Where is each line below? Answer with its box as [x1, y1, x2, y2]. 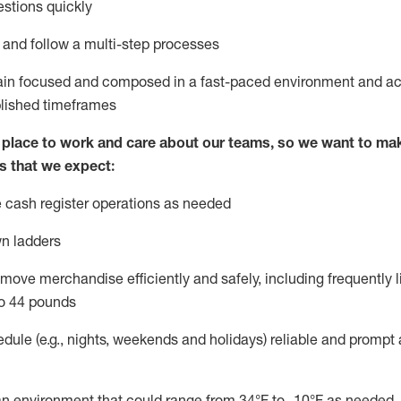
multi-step [84, 35, 153, 53]
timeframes [43, 96, 116, 114]
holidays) [209, 330, 267, 348]
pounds [25, 293, 76, 311]
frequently [328, 269, 392, 287]
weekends [113, 330, 178, 348]
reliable [267, 330, 318, 348]
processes [153, 35, 219, 53]
